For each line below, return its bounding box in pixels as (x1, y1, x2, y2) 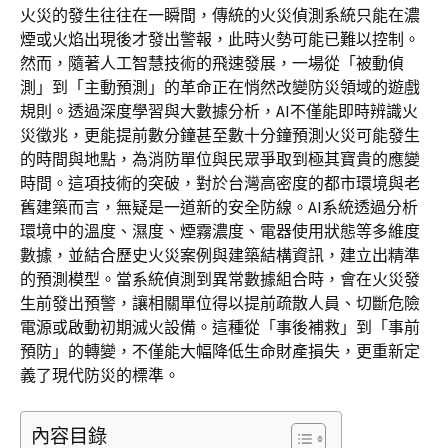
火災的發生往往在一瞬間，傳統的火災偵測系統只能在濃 (20, 5, 420, 25)
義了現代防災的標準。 (20, 365, 180, 385)
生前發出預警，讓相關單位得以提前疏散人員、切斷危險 (20, 293, 420, 313)
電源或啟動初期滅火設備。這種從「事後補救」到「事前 (20, 317, 420, 337)
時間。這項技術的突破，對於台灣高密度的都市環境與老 (20, 173, 420, 193)
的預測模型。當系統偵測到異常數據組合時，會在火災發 (20, 269, 420, 289)
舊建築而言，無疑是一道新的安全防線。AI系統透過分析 (20, 197, 418, 217)
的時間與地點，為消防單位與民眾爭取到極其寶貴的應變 (20, 149, 420, 169)
